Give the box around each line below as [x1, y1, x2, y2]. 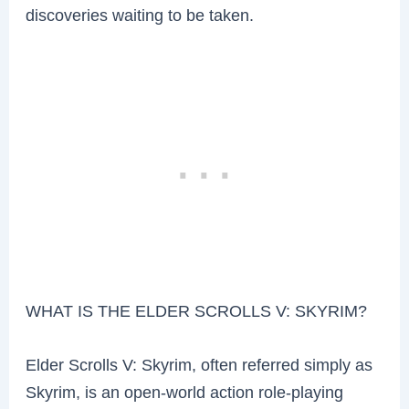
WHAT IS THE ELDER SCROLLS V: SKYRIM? [26, 300, 368, 320]
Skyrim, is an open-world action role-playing [26, 383, 344, 403]
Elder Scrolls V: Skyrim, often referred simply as [26, 355, 373, 375]
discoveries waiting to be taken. [26, 5, 255, 25]
